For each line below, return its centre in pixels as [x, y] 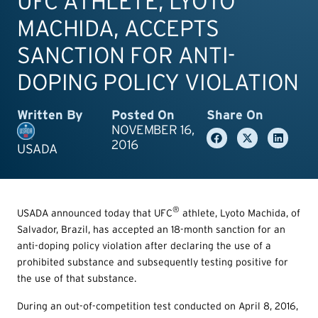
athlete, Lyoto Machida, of [240, 213]
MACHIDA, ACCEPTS [118, 28]
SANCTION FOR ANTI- [126, 55]
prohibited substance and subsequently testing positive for [153, 262]
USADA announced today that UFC [95, 213]
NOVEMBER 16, [153, 129]
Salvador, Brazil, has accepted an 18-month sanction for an [151, 229]
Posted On [143, 114]
